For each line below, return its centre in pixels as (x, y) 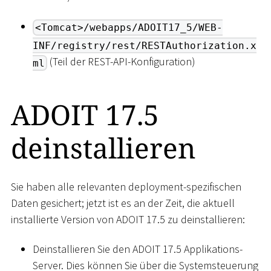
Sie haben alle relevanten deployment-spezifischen (126, 186)
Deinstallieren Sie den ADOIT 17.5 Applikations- (138, 249)
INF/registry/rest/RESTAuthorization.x (145, 45)
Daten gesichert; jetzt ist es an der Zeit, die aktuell (123, 203)
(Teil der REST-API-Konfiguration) (121, 62)
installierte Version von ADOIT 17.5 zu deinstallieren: (128, 219)
